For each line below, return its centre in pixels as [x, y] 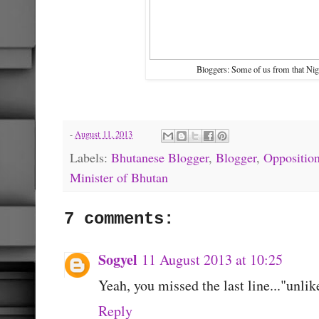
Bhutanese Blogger [160, 157]
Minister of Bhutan [119, 177]
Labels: [90, 157]
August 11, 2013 [104, 135]
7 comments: [119, 219]
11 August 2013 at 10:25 [212, 259]
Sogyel [118, 259]
